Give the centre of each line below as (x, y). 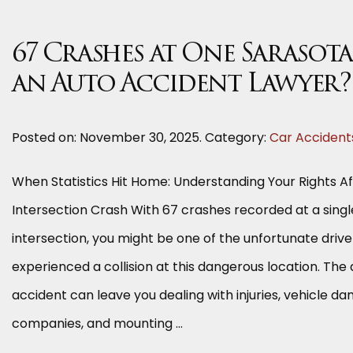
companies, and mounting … (97, 323)
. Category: (234, 137)
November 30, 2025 (139, 137)
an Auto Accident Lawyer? (181, 85)
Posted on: (46, 137)
